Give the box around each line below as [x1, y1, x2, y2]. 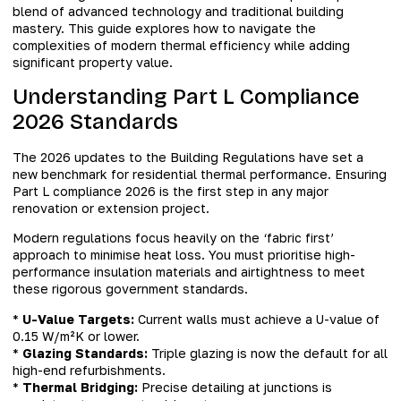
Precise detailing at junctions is [138, 379, 332, 395]
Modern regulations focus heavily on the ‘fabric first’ [13, 230, 334, 246]
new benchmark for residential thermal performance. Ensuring [13, 166, 387, 182]
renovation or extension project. [13, 200, 209, 216]
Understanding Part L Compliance [13, 83, 360, 109]
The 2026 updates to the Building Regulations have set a [13, 149, 363, 165]
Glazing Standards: [22, 345, 148, 361]
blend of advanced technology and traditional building [13, 4, 344, 20]
